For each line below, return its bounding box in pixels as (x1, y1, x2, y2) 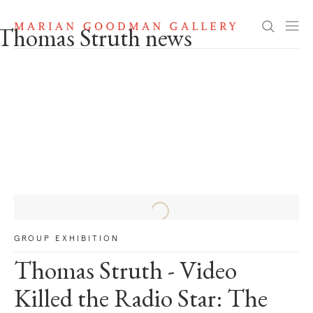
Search (184, 21, 212, 29)
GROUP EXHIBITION (14, 235, 119, 243)
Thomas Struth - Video (14, 261, 237, 286)
